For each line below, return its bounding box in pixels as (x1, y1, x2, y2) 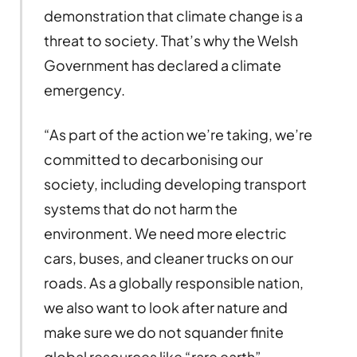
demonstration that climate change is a (43, 6, 303, 25)
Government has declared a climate (43, 56, 281, 75)
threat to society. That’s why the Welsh (43, 31, 298, 50)
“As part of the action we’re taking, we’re (43, 125, 312, 143)
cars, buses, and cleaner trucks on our (43, 249, 293, 267)
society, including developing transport (43, 175, 307, 193)
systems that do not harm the (43, 199, 237, 218)
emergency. (43, 80, 125, 100)
